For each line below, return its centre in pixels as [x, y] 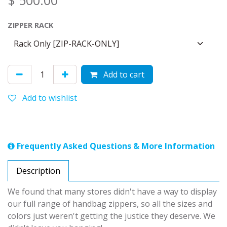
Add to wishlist [50, 98]
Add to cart [123, 75]
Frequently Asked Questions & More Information [115, 146]
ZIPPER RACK [30, 25]
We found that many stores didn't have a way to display [112, 192]
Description [38, 171]
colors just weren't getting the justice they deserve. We [111, 216]
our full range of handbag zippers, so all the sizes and [110, 204]
